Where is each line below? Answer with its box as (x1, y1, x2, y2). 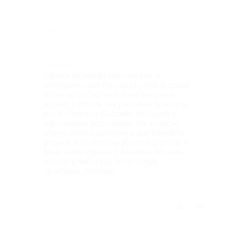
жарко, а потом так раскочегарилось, (43, 99, 187, 109)
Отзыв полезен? (120, 202, 165, 210)
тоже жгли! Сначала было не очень (43, 89, 175, 99)
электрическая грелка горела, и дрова (43, 80, 190, 90)
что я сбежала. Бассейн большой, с (43, 108, 177, 119)
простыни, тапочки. (43, 166, 116, 176)
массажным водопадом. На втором (43, 118, 177, 128)
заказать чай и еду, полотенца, (43, 156, 158, 166)
